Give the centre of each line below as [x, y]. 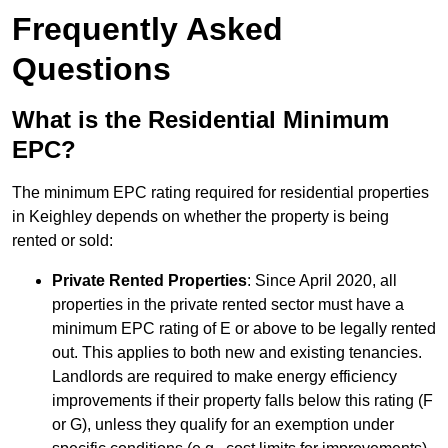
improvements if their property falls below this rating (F [242, 401]
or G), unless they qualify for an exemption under [223, 425]
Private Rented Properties [149, 281]
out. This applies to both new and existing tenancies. [237, 353]
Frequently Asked [147, 29]
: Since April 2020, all [322, 281]
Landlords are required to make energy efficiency [224, 377]
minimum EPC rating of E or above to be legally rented [244, 329]
